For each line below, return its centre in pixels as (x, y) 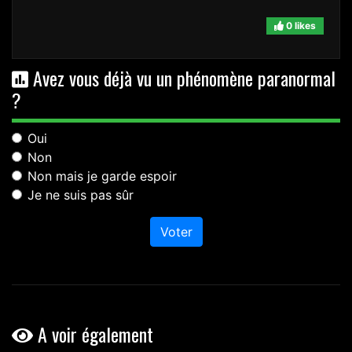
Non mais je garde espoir (102, 176)
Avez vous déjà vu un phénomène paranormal (182, 77)
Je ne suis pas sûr (81, 194)
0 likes (300, 25)
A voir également (93, 334)
